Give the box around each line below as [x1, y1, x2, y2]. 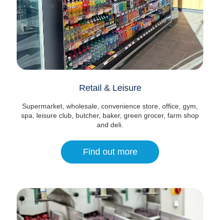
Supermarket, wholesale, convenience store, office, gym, [22, 102, 198, 110]
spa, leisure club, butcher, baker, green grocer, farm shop [21, 111, 199, 119]
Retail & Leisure [79, 82, 141, 93]
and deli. [97, 120, 123, 129]
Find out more [82, 146, 137, 157]
